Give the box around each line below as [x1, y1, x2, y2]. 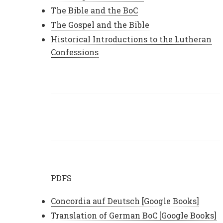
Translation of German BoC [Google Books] [51, 210, 217, 221]
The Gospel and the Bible [51, 19, 149, 30]
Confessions [51, 47, 99, 58]
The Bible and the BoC [51, 5, 138, 16]
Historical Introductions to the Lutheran [51, 34, 212, 45]
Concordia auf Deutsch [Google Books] [51, 195, 199, 206]
